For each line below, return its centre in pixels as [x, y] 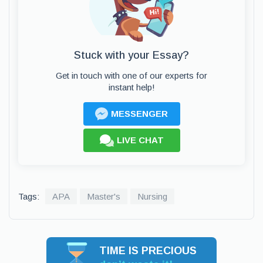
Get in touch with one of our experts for [131, 75]
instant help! [131, 87]
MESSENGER [139, 114]
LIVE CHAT [140, 140]
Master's [104, 196]
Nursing [152, 196]
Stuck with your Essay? [131, 55]
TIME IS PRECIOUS [148, 251]
